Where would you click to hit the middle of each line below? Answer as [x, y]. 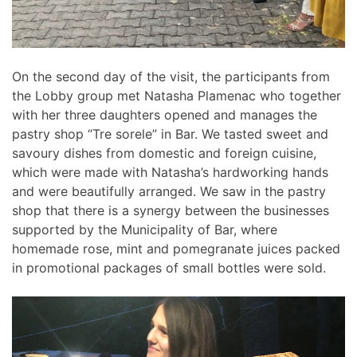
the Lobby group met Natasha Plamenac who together [177, 96]
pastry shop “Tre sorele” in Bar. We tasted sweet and [170, 134]
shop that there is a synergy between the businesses [171, 211]
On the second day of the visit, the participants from [171, 77]
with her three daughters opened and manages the [165, 115]
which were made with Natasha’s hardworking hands [170, 173]
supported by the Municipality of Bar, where [145, 230]
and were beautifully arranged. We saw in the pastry [169, 192]
